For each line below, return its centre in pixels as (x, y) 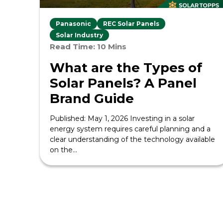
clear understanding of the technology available (132, 139)
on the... (63, 150)
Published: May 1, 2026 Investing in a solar (122, 118)
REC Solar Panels (131, 24)
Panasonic (73, 24)
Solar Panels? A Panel (123, 83)
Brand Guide (92, 99)
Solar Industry (79, 35)
